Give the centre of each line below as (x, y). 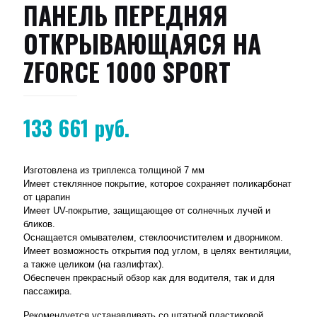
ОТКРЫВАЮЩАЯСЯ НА (142, 43)
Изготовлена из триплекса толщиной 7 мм (114, 170)
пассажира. (48, 291)
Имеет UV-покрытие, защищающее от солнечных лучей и (147, 210)
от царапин (47, 197)
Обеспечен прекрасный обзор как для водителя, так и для (149, 277)
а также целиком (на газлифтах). (94, 264)
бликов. (39, 224)
